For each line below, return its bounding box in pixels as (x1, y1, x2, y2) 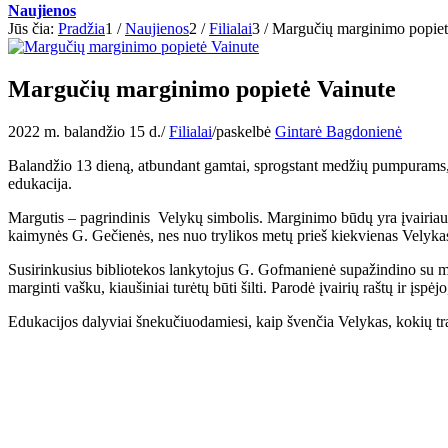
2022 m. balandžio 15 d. (8, 122, 161, 140)
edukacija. (8, 174, 72, 192)
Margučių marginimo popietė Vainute (8, 75, 396, 102)
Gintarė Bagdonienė (275, 122, 402, 140)
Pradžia (58, 20, 105, 37)
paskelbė (216, 122, 275, 140)
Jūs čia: (8, 20, 54, 37)
